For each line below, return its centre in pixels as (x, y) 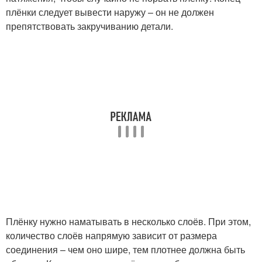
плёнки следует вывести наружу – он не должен (110, 12)
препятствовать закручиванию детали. (89, 26)
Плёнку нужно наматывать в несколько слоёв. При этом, (128, 221)
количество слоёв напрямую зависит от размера (111, 235)
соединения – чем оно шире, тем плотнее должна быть (125, 249)
